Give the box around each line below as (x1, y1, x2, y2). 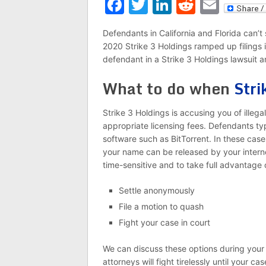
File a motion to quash (118, 201, 204, 211)
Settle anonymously (118, 185, 195, 195)
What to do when (103, 76, 234, 101)
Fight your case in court (118, 217, 210, 227)
